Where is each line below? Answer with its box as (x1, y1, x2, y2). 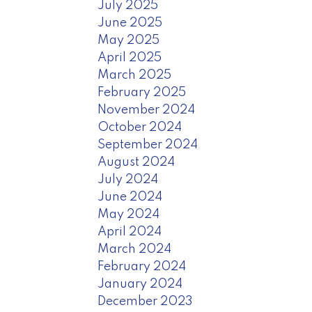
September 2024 (97, 138, 198, 151)
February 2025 (97, 86, 187, 99)
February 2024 (97, 260, 187, 273)
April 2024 (97, 225, 162, 238)
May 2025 (97, 33, 160, 47)
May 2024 (97, 208, 160, 221)
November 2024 (97, 103, 196, 116)
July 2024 (97, 173, 159, 186)
